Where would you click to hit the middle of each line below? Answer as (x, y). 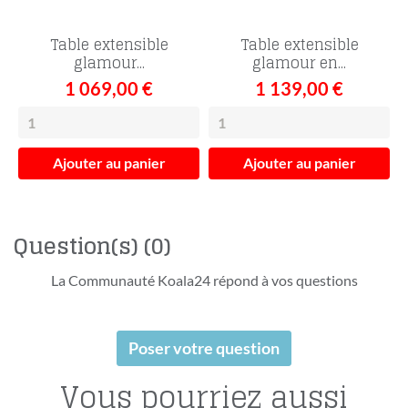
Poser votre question (204, 347)
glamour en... (299, 62)
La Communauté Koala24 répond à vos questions (204, 280)
